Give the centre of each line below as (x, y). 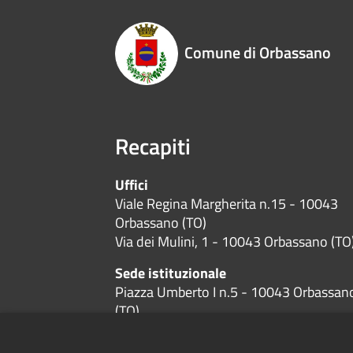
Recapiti (153, 147)
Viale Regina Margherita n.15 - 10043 (227, 204)
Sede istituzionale (171, 273)
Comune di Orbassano (258, 53)
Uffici (132, 185)
